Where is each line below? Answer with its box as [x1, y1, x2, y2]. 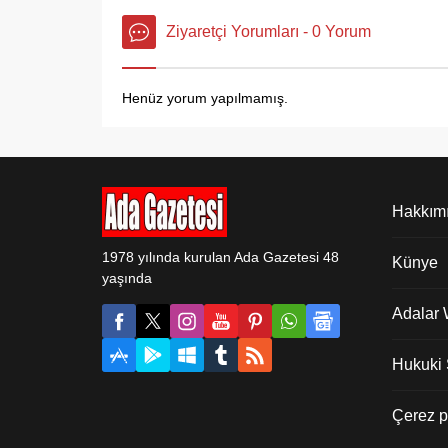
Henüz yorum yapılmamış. [122, 89, 288, 106]
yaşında [102, 269, 152, 286]
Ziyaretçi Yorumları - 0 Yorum [166, 22, 371, 40]
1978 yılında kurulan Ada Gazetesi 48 [102, 248, 339, 265]
